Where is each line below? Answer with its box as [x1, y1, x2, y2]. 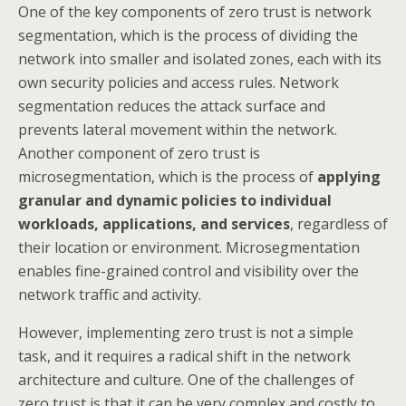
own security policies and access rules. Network [18, 72, 339, 92]
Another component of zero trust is [18, 143, 260, 163]
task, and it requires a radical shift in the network [18, 346, 351, 366]
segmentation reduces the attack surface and [18, 96, 325, 116]
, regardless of [290, 214, 388, 234]
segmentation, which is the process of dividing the [18, 25, 358, 45]
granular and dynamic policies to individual [18, 190, 332, 210]
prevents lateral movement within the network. [18, 120, 337, 140]
